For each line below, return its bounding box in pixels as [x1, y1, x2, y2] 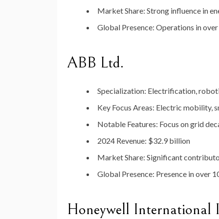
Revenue [116, 136, 145, 146]
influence [171, 6, 202, 16]
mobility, [183, 103, 214, 112]
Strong [147, 6, 171, 16]
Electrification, [148, 86, 198, 96]
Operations [156, 22, 196, 32]
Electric [156, 103, 183, 112]
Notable [97, 119, 127, 129]
